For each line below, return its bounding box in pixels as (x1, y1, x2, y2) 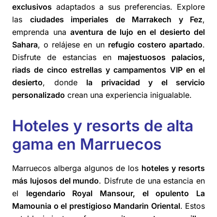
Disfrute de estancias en (12, 52, 118, 62)
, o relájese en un (38, 39, 108, 49)
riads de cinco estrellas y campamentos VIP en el (12, 64, 205, 75)
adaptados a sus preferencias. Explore (52, 1, 205, 12)
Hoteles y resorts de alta (12, 116, 193, 135)
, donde (43, 77, 86, 87)
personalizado (12, 90, 65, 100)
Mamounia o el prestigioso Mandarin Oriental (12, 201, 180, 211)
